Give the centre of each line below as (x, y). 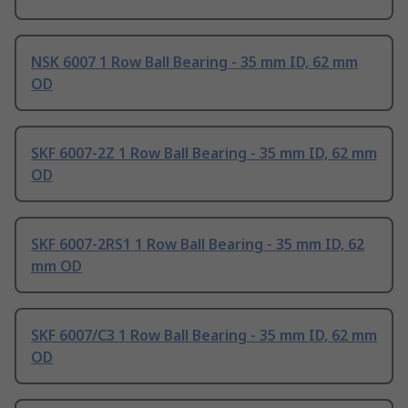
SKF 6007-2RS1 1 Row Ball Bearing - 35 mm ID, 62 (198, 245)
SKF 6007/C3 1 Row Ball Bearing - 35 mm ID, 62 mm (204, 336)
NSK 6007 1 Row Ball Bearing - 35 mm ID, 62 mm (194, 62)
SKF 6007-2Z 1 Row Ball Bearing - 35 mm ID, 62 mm (204, 153)
